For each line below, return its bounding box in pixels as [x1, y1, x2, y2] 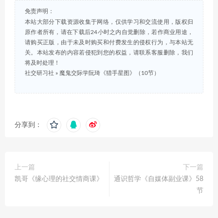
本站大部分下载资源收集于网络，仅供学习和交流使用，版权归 [25, 19, 193, 25]
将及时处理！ [25, 60, 60, 66]
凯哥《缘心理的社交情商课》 [15, 176, 103, 183]
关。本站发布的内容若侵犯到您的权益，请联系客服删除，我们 [25, 50, 193, 56]
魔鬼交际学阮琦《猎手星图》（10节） [59, 70, 160, 76]
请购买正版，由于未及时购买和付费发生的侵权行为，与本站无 [25, 39, 193, 46]
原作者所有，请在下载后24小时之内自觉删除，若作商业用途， [25, 29, 193, 36]
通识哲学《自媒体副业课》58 [114, 176, 203, 183]
